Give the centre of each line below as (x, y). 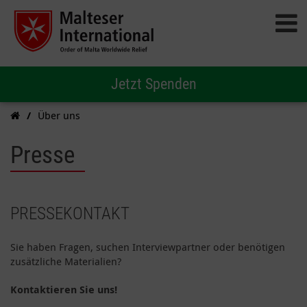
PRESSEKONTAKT (70, 213)
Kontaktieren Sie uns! (64, 290)
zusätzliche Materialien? (66, 261)
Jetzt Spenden (153, 84)
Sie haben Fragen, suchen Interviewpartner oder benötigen (148, 247)
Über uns (59, 115)
